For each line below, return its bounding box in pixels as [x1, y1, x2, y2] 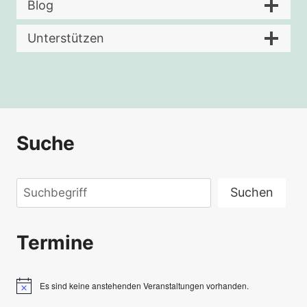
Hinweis [16, 284, 46, 296]
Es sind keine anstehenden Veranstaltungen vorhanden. [40, 279, 249, 291]
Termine [16, 230, 94, 254]
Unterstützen [27, 31, 104, 46]
